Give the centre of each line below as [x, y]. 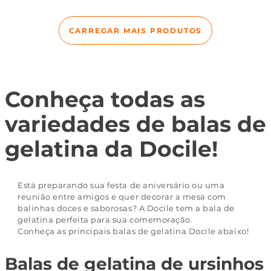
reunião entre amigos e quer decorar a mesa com [122, 197]
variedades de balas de [135, 124]
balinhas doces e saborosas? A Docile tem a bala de [126, 208]
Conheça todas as [105, 100]
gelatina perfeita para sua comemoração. [105, 220]
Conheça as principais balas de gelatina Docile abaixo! [133, 231]
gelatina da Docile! [111, 149]
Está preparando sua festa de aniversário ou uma [121, 185]
